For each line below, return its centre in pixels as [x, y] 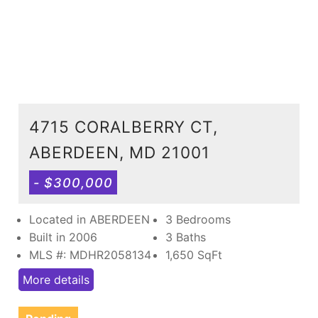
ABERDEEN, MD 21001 [120, 152]
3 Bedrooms [198, 219]
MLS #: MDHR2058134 [90, 254]
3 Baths [186, 237]
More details [56, 279]
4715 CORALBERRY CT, [124, 126]
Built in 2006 [63, 237]
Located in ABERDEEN [89, 219]
